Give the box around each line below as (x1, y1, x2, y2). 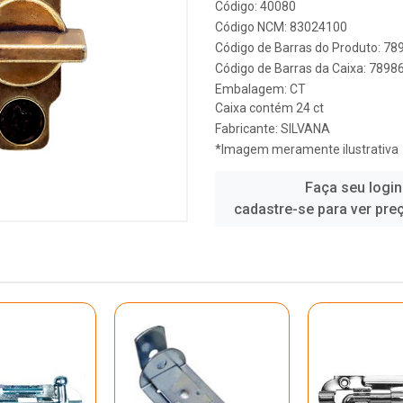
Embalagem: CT (215, 82, 306, 96)
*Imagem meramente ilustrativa (215, 142, 399, 157)
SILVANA (281, 121, 330, 136)
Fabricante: (215, 121, 281, 136)
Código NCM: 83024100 (215, 20, 347, 34)
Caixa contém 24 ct (215, 101, 324, 115)
